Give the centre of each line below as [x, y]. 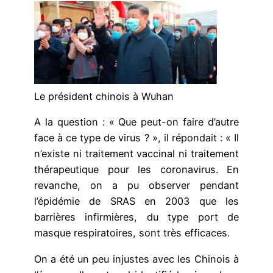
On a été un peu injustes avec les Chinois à [136, 259]
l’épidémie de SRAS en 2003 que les [136, 201]
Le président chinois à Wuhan [104, 97]
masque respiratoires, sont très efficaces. [132, 233]
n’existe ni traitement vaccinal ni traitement [136, 154]
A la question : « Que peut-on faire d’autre [136, 122]
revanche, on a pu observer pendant [136, 186]
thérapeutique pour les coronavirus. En [136, 170]
